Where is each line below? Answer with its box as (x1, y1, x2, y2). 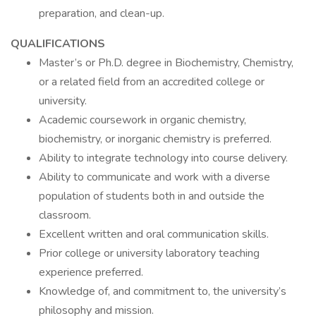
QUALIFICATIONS (11, 36, 105, 51)
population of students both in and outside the (39, 188, 265, 204)
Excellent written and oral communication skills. (39, 226, 269, 242)
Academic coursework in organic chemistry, (39, 112, 246, 128)
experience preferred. (39, 265, 143, 280)
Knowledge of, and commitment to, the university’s (39, 284, 286, 299)
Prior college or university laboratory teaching (39, 245, 260, 261)
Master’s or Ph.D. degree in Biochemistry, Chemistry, (39, 55, 293, 71)
